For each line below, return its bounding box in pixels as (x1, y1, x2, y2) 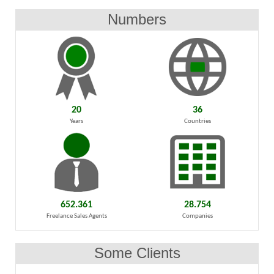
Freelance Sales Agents (46, 213, 107, 220)
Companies (182, 213, 213, 220)
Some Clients (94, 245, 180, 262)
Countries (184, 117, 211, 125)
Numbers (108, 10, 166, 28)
